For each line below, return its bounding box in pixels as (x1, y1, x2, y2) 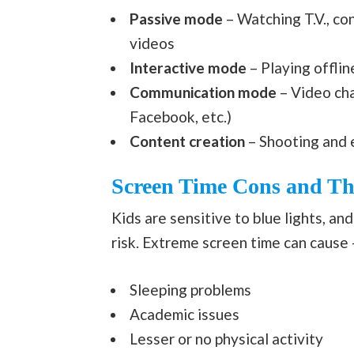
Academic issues (129, 304, 239, 323)
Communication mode (129, 82, 277, 101)
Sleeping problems (129, 280, 251, 299)
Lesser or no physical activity (129, 329, 323, 348)
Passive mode (129, 9, 226, 28)
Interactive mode (129, 58, 247, 77)
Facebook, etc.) (129, 107, 232, 126)
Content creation (129, 131, 245, 150)
